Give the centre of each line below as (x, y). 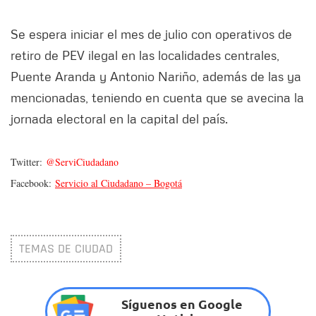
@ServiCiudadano (82, 162)
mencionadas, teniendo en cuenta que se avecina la (157, 97)
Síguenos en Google (182, 304)
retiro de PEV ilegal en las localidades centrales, (145, 55)
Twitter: (28, 162)
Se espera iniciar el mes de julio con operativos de (151, 34)
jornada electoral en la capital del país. (119, 118)
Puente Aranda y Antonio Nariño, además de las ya (156, 76)
